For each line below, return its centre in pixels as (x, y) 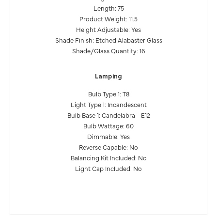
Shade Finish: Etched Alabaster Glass (108, 40)
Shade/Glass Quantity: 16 (108, 51)
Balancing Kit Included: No (108, 158)
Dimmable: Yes (108, 136)
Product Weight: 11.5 (108, 19)
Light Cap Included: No (108, 168)
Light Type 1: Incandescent (108, 104)
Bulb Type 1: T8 (108, 94)
